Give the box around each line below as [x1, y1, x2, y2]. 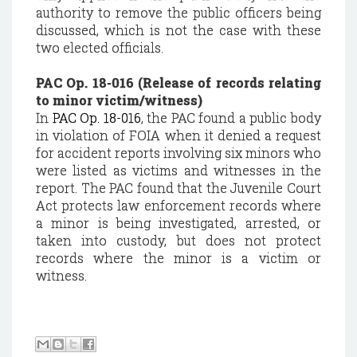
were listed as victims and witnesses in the [36, 162, 321, 178]
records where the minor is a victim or [36, 249, 321, 266]
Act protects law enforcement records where [36, 197, 321, 214]
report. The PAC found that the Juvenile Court [36, 179, 321, 196]
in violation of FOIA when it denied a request [36, 127, 321, 143]
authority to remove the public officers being [36, 4, 321, 21]
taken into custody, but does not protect [36, 232, 321, 249]
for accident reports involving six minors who [36, 144, 321, 161]
